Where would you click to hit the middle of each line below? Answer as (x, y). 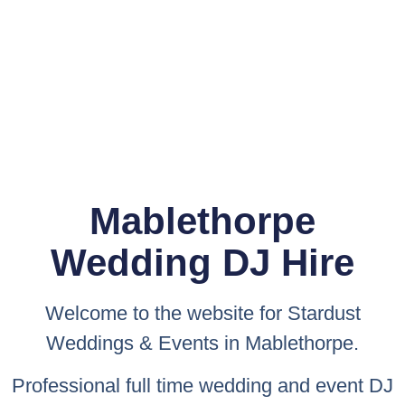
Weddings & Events (132, 343)
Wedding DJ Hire (202, 262)
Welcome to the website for (166, 313)
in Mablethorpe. (289, 343)
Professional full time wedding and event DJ (202, 385)
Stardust (324, 313)
